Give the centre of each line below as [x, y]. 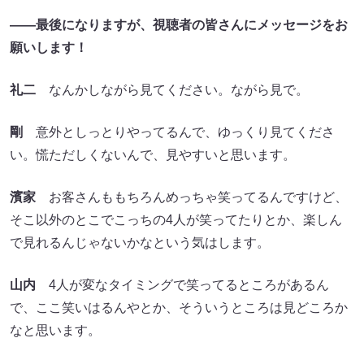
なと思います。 [55, 330]
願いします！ [49, 47]
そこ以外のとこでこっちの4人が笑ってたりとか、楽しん [176, 219]
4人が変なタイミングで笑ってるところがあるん [182, 284]
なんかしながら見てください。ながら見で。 [172, 89]
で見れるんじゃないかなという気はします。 [140, 242]
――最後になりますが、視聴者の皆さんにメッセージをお [179, 24]
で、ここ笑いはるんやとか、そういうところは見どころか [179, 307]
